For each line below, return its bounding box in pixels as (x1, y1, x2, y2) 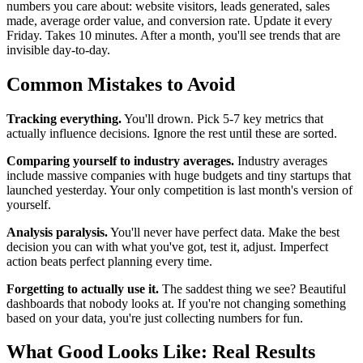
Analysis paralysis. (6, 224, 108, 239)
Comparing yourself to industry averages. (6, 153, 234, 168)
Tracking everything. (6, 111, 122, 126)
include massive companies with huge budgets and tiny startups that (6, 168, 351, 182)
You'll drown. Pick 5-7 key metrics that (122, 111, 323, 126)
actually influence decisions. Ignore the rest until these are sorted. (6, 126, 337, 140)
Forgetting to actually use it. (6, 281, 159, 296)
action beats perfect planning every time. (6, 254, 212, 268)
